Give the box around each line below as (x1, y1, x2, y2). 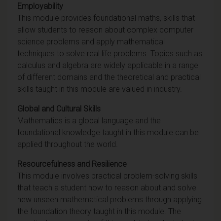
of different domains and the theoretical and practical (17, 72, 201, 82)
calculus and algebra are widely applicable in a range (17, 60, 198, 70)
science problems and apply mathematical (17, 37, 165, 46)
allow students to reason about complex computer (17, 25, 193, 35)
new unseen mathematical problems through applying (17, 194, 202, 204)
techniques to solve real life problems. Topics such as (17, 48, 202, 58)
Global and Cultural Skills (17, 104, 101, 113)
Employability (17, 1, 63, 11)
